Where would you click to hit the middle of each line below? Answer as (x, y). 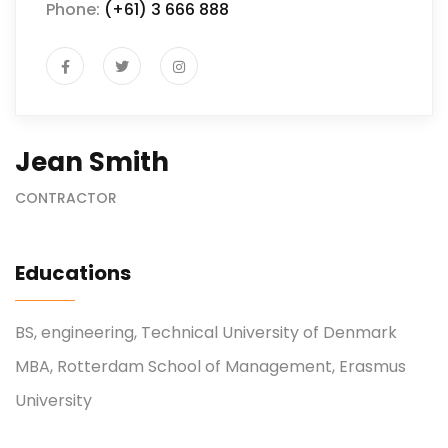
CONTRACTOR (66, 197)
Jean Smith (92, 161)
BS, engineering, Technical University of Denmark (206, 332)
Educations (73, 272)
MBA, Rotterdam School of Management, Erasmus (210, 366)
